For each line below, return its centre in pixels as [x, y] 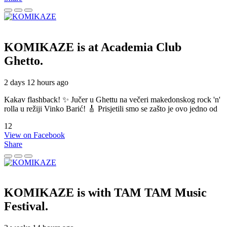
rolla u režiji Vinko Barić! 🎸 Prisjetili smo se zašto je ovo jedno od [111, 108]
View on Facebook [34, 135]
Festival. [26, 206]
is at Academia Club [129, 47]
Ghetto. [24, 61]
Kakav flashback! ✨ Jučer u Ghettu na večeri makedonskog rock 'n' [112, 99]
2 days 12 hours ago [36, 82]
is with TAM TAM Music [142, 193]
